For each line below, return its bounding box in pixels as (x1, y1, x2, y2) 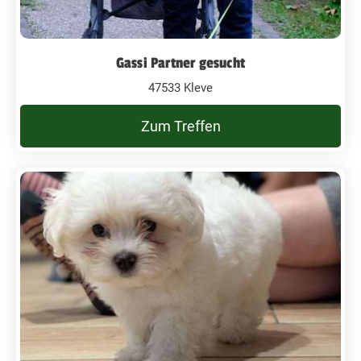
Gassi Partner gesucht (115, 53, 246, 72)
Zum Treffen (140, 117, 221, 135)
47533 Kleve (148, 80, 213, 95)
